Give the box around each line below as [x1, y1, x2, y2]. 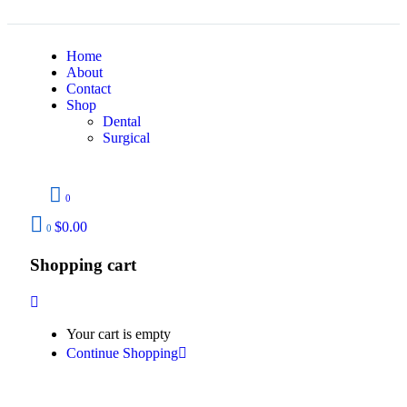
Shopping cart [30, 254, 136, 274]
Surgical [103, 129, 150, 145]
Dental [103, 113, 141, 129]
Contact [66, 80, 111, 96]
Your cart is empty [66, 326, 171, 342]
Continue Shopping [66, 345, 178, 362]
